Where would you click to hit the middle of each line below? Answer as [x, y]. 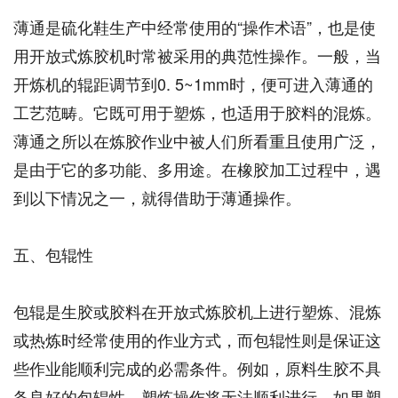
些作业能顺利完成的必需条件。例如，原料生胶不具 [197, 368]
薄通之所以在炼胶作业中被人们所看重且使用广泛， [197, 140]
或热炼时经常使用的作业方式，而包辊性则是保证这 [197, 339]
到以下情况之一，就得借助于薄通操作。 [157, 197]
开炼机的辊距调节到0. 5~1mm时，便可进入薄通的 [193, 84]
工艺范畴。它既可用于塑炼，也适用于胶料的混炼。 [197, 112]
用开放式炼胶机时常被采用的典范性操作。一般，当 [197, 55]
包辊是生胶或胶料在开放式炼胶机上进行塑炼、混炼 [197, 311]
